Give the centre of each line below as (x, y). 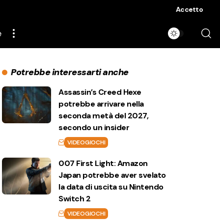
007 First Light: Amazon (103, 163)
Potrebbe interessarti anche (70, 72)
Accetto (189, 9)
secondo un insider (94, 127)
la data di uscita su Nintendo (111, 187)
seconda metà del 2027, (104, 116)
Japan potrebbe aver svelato (112, 175)
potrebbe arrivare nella (101, 104)
